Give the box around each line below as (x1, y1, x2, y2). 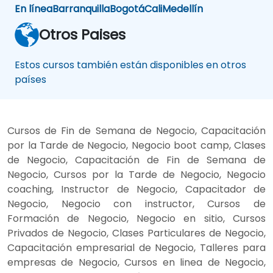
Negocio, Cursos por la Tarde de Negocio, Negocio (7, 167, 266, 182)
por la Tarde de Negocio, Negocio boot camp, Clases (7, 138, 266, 152)
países (15, 72, 46, 87)
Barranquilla (52, 1, 110, 16)
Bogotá (110, 1, 144, 16)
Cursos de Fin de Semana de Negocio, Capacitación (7, 123, 266, 138)
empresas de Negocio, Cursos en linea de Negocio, (7, 255, 266, 269)
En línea (15, 1, 52, 16)
